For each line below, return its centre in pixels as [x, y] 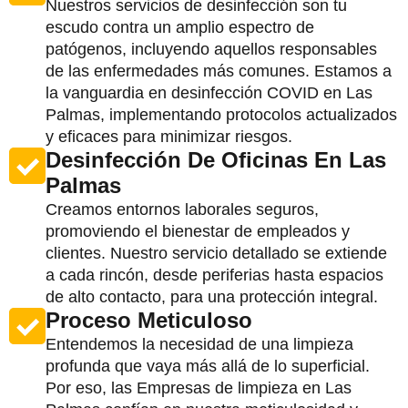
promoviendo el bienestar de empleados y [198, 231]
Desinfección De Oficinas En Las [216, 159]
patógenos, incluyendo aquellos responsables [211, 49]
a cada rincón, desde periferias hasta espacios [214, 275]
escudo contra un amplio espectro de [180, 27]
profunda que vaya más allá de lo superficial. [208, 366]
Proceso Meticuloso [149, 320]
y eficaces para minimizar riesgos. [169, 136]
